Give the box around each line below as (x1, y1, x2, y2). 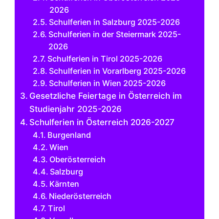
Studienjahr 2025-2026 (29, 104, 122, 114)
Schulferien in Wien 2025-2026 (48, 78, 166, 88)
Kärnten (49, 178, 79, 189)
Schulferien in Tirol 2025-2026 (47, 53, 162, 64)
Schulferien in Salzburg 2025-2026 (48, 17, 180, 27)
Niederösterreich (48, 191, 111, 201)
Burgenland (47, 130, 91, 140)
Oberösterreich (49, 154, 106, 164)
